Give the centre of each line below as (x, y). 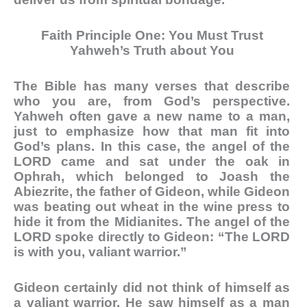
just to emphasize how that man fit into (152, 132)
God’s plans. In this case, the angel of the (152, 147)
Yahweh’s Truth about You (152, 51)
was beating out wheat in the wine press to (152, 207)
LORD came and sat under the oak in (152, 162)
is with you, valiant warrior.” (100, 252)
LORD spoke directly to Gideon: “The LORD (152, 237)
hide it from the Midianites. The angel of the (152, 222)
